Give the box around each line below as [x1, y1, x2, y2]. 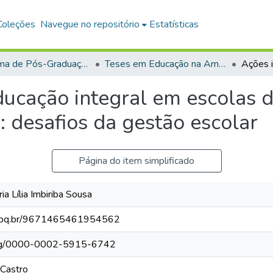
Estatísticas [149, 18, 199, 31]
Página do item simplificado [79, 154, 194, 168]
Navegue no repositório [40, 18, 140, 31]
